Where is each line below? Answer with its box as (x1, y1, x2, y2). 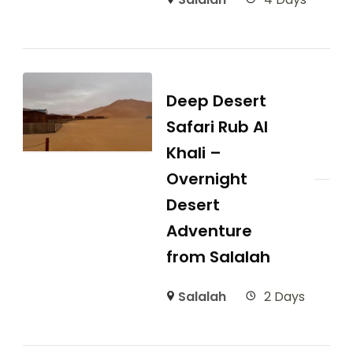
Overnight (165, 168, 247, 191)
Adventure (165, 220, 252, 243)
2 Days (264, 288, 305, 307)
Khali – (165, 142, 221, 165)
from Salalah (165, 246, 270, 269)
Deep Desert (165, 90, 266, 113)
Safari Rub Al (165, 116, 268, 139)
